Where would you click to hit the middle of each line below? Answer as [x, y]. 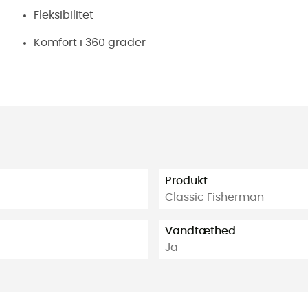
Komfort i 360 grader [90, 43]
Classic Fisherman [214, 197]
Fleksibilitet [64, 15]
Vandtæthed [200, 231]
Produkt [186, 180]
